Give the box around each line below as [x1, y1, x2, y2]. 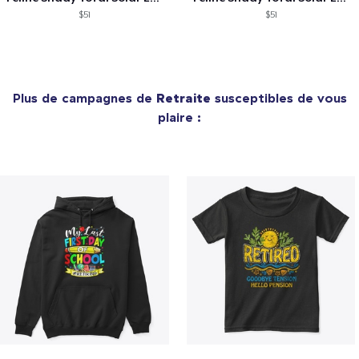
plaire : [158, 108, 201, 125]
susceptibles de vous [210, 89, 347, 106]
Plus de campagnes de [12, 89, 156, 106]
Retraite [155, 89, 211, 106]
